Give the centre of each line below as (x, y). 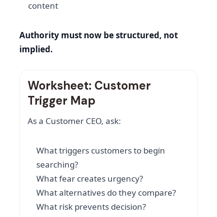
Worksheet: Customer (89, 86)
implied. (36, 49)
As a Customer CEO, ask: (74, 121)
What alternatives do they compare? (106, 193)
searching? (57, 165)
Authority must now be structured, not (99, 35)
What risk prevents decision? (91, 207)
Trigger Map (62, 101)
